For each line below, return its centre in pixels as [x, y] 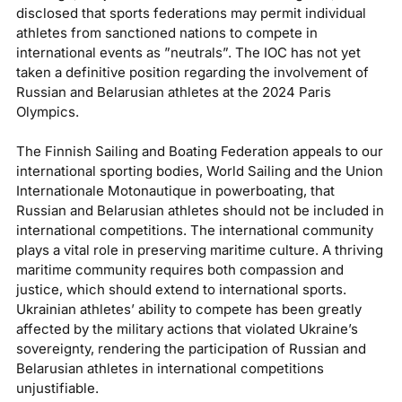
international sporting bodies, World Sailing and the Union [199, 170]
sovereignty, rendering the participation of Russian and [191, 348]
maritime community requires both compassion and [179, 269]
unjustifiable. [57, 388]
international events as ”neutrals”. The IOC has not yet [188, 52]
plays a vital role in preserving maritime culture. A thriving [199, 249]
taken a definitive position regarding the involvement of [192, 72]
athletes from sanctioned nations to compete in [166, 32]
